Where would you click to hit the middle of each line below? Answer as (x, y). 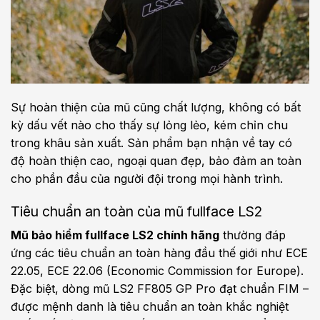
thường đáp (252, 235)
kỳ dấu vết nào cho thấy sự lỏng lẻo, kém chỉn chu (149, 125)
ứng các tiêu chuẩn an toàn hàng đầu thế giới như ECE (159, 253)
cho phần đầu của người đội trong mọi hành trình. (147, 178)
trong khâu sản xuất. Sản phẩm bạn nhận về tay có (151, 142)
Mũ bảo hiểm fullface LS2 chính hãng (115, 235)
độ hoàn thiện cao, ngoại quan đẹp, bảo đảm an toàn (156, 160)
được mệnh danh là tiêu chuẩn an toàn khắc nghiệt (150, 307)
